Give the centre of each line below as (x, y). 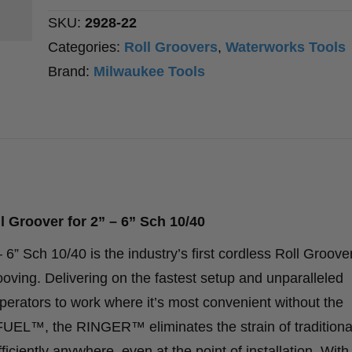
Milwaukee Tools (150, 72)
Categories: (86, 48)
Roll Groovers (171, 48)
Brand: (71, 72)
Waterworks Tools (286, 48)
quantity (75, 132)
